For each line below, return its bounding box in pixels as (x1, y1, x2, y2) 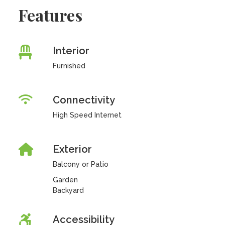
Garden (52, 176, 78, 184)
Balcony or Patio (52, 160, 108, 168)
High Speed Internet (52, 111, 122, 119)
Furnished (52, 62, 85, 70)
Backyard (52, 186, 84, 194)
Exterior (52, 143, 92, 155)
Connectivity (52, 94, 115, 106)
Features (19, 4, 83, 26)
